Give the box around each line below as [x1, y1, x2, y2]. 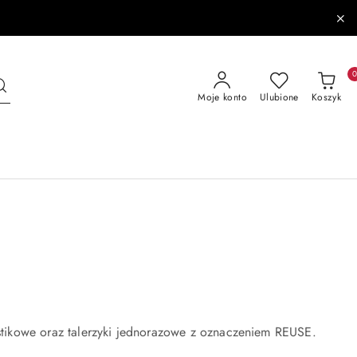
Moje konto [198, 90, 247, 104]
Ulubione [259, 90, 299, 104]
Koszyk [311, 90, 341, 104]
